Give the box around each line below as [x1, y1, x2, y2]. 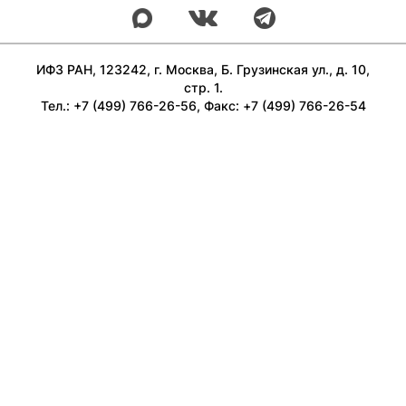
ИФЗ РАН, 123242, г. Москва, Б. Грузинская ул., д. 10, [36, 62, 370, 78]
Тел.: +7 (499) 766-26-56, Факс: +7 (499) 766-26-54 [40, 98, 366, 114]
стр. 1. [183, 80, 223, 96]
